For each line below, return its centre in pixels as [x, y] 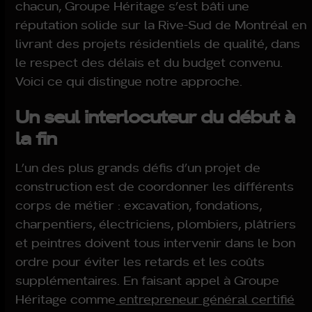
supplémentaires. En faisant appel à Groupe [148, 280]
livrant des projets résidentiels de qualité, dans [158, 43]
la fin [36, 137]
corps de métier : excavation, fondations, [139, 205]
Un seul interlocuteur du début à [155, 115]
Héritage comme [66, 299]
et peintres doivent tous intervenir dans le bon [156, 242]
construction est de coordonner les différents [155, 186]
